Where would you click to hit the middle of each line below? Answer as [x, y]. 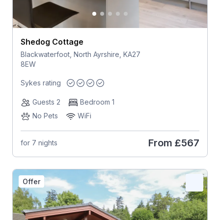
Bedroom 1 [97, 102]
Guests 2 [46, 102]
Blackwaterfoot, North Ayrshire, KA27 [80, 55]
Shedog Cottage [52, 42]
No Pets [45, 115]
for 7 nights [39, 143]
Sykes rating [41, 82]
